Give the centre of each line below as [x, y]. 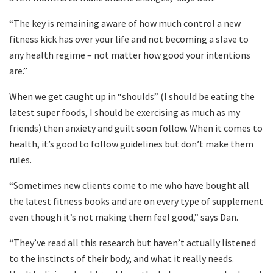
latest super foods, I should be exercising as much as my [125, 112]
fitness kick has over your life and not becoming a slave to [129, 39]
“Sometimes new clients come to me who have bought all [129, 186]
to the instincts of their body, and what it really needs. [122, 259]
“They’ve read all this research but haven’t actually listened [133, 243]
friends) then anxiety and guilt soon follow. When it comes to [136, 128]
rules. [20, 160]
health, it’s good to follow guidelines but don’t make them [131, 144]
